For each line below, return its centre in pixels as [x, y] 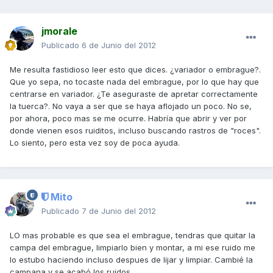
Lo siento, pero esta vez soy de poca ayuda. [95, 143]
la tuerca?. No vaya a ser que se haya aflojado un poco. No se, [131, 106]
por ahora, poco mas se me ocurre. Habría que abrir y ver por [128, 119]
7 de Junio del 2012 [119, 211]
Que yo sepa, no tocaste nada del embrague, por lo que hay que [134, 82]
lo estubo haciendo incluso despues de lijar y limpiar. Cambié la [131, 260]
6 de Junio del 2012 [119, 45]
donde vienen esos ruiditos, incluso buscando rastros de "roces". [135, 131]
